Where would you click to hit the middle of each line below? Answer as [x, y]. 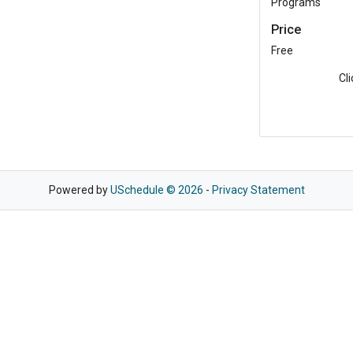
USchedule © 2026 [156, 190]
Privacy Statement [258, 190]
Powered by [79, 190]
